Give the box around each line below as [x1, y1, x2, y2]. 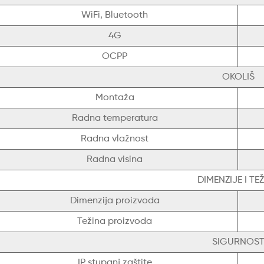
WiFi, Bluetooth [81, 11, 148, 21]
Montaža [95, 93, 134, 103]
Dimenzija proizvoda [70, 196, 160, 206]
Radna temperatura [71, 114, 158, 124]
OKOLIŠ [222, 72, 255, 82]
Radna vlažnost [81, 134, 148, 144]
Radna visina [87, 155, 143, 165]
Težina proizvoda [77, 217, 152, 227]
